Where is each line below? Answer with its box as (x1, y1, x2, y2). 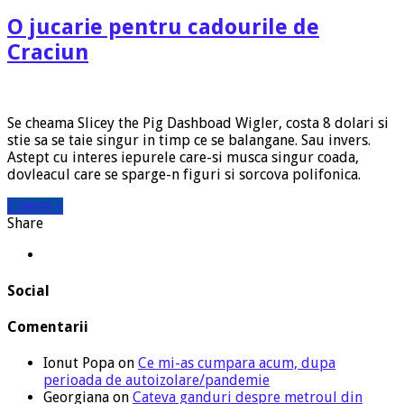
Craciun (7, 39, 88, 65)
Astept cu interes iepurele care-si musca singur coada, (7, 148, 359, 166)
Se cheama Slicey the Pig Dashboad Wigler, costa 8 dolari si (7, 114, 389, 132)
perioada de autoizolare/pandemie (43, 372, 270, 390)
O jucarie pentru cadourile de (7, 14, 319, 40)
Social (7, 281, 50, 299)
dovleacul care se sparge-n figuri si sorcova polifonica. (7, 165, 361, 183)
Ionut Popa (43, 354, 115, 372)
